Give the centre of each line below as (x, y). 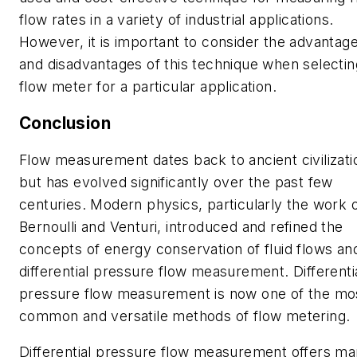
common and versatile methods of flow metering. (187, 316)
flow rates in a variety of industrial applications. (177, 20)
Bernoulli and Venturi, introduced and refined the (181, 226)
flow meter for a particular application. (148, 87)
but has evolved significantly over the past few (176, 182)
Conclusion (65, 123)
